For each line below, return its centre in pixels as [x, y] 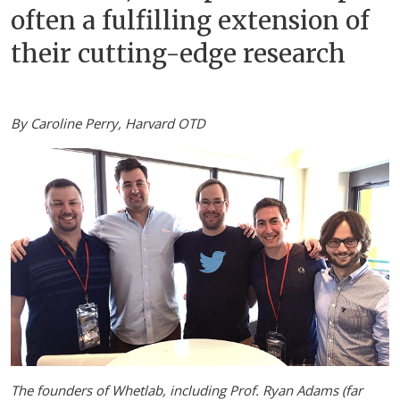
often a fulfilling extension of [190, 21]
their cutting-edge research [178, 54]
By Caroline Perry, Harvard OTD [108, 123]
